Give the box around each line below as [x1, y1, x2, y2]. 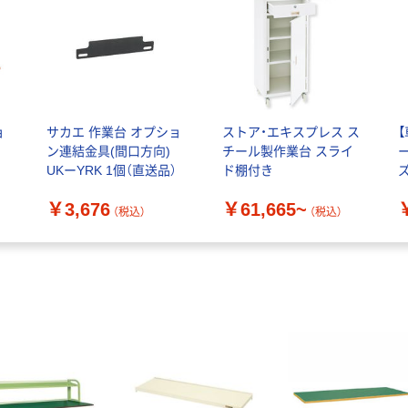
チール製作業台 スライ [221, 144, 353, 159]
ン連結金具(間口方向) [46, 144, 170, 159]
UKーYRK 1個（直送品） [46, 163, 177, 178]
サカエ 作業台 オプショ [46, 125, 181, 140]
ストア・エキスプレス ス [221, 125, 360, 140]
